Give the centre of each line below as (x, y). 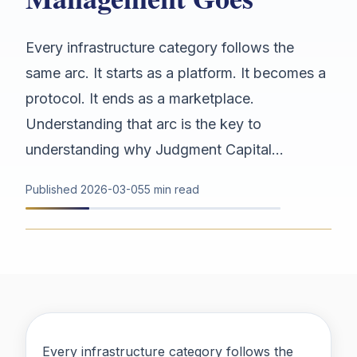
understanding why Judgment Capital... (155, 150)
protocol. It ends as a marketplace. (140, 99)
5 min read (172, 190)
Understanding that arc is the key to (143, 124)
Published (53, 190)
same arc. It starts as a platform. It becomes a (176, 73)
